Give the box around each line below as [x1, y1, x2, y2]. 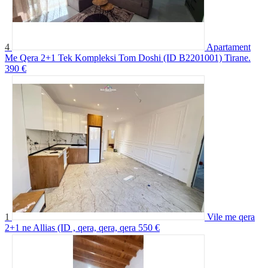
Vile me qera [207, 211, 255, 222]
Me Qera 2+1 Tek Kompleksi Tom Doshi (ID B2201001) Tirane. [5, 52, 251, 63]
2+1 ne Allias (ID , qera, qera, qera [5, 222, 136, 233]
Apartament [206, 41, 251, 52]
